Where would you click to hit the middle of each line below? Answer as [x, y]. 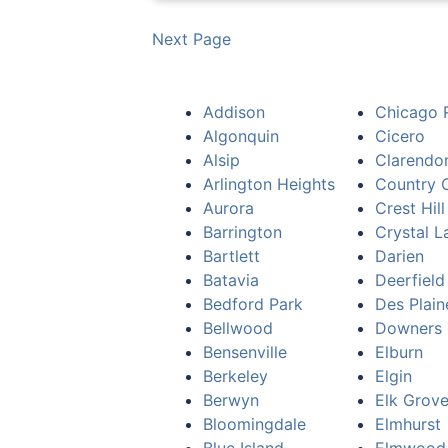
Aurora [228, 208]
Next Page [191, 39]
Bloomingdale [254, 424]
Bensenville [245, 352]
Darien [399, 256]
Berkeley [235, 376]
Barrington [242, 232]
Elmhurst [408, 424]
